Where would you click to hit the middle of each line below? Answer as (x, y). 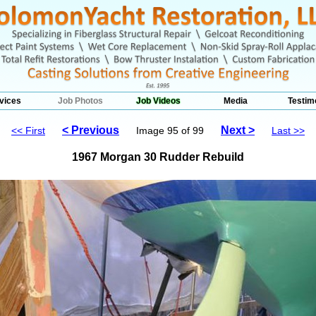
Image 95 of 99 (171, 130)
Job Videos (158, 101)
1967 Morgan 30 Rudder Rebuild (158, 157)
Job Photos (80, 101)
